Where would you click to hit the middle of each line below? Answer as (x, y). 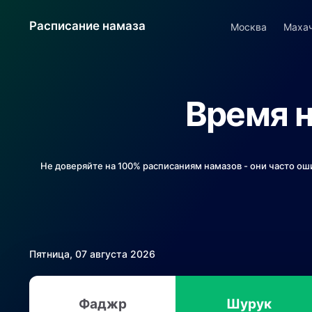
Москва (248, 27)
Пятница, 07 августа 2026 (92, 254)
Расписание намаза (87, 26)
